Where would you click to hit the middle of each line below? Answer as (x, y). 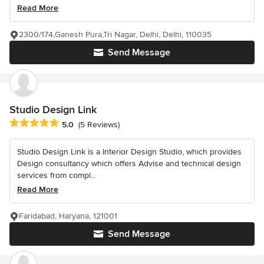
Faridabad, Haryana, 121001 (68, 216)
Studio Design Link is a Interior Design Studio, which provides (129, 152)
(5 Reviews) (99, 124)
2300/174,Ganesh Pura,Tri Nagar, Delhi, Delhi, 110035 (115, 35)
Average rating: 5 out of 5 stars (72, 123)
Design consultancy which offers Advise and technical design (129, 164)
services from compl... (57, 176)
